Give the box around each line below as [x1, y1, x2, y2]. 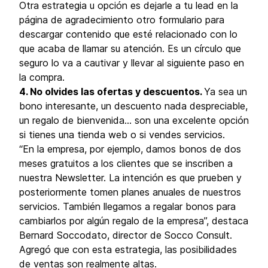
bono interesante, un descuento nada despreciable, [19, 100, 248, 112]
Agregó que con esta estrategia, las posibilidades [19, 243, 237, 255]
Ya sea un [204, 86, 247, 98]
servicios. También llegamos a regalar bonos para [19, 200, 236, 212]
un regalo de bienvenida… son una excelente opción [19, 114, 249, 126]
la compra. [19, 71, 65, 83]
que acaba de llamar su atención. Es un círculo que [19, 42, 241, 54]
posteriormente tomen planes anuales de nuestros [19, 186, 241, 198]
